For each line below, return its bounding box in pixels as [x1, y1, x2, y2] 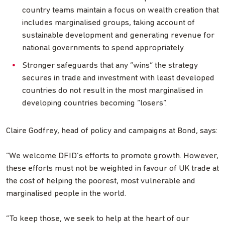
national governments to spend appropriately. [22, 43, 185, 52]
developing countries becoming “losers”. [22, 98, 167, 107]
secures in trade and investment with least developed [22, 73, 214, 82]
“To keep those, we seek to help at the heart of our [6, 214, 189, 223]
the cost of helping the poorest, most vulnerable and [6, 176, 195, 185]
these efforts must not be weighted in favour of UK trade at [6, 164, 219, 173]
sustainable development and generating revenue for [22, 31, 214, 40]
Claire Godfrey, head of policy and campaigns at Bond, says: [6, 126, 217, 135]
